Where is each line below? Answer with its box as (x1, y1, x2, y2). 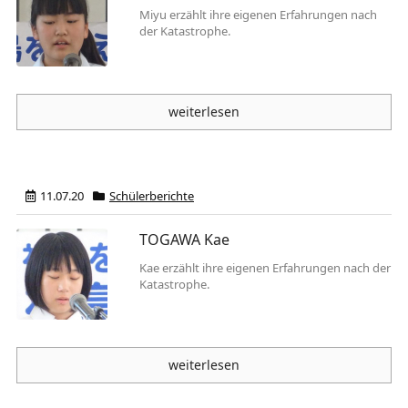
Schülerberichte (109, 188, 194, 204)
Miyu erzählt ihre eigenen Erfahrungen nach (139, 6, 377, 23)
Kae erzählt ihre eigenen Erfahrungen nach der (139, 260, 391, 276)
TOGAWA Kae (139, 229, 229, 250)
